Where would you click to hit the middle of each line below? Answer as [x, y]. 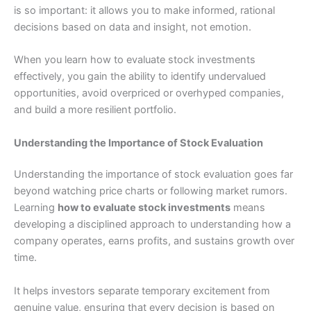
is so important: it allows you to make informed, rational [144, 10]
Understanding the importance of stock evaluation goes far [153, 175]
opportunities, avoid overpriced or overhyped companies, [149, 93]
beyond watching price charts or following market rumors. [151, 191]
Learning [36, 208]
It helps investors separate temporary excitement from [142, 291]
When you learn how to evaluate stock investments [135, 60]
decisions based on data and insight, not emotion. [133, 27]
